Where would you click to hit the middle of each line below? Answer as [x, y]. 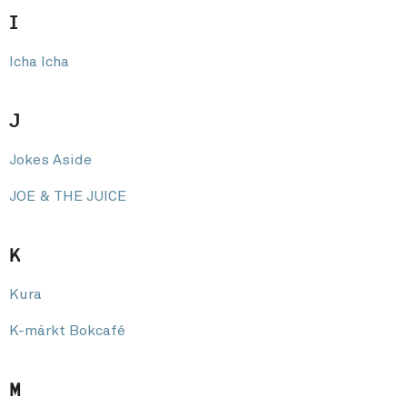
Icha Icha [39, 61]
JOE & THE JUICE [68, 196]
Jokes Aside [50, 159]
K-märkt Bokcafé [67, 330]
